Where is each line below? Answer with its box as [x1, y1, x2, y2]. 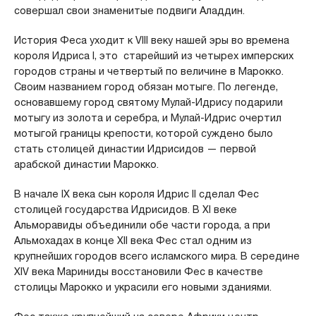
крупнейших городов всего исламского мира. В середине [13, 249, 300, 262]
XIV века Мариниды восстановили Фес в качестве [13, 265, 263, 278]
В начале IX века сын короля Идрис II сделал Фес [13, 187, 259, 200]
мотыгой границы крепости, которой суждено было [13, 126, 273, 140]
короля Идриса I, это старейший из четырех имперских [13, 49, 293, 62]
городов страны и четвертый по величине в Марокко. [13, 64, 284, 78]
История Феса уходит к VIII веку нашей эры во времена [13, 33, 289, 47]
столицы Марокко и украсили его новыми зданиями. [13, 280, 272, 293]
